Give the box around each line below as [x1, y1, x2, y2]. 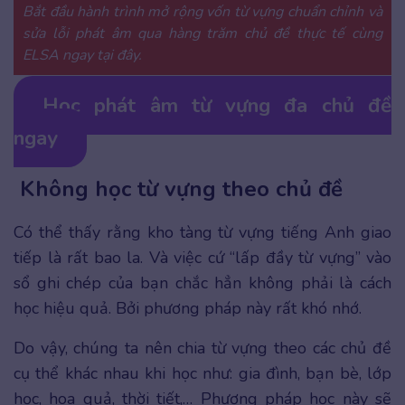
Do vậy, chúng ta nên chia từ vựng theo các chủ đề [14, 336, 391, 359]
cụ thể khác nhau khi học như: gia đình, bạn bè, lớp [14, 362, 391, 384]
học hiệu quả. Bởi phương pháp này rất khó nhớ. [14, 297, 366, 319]
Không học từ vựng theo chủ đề [14, 174, 343, 203]
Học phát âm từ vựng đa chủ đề [42, 90, 391, 119]
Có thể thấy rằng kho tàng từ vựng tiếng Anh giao [14, 221, 391, 243]
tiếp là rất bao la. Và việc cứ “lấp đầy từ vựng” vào [14, 246, 391, 268]
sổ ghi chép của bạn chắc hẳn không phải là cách [14, 271, 391, 294]
